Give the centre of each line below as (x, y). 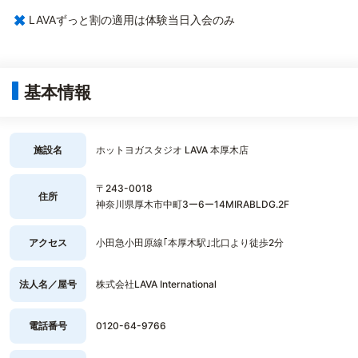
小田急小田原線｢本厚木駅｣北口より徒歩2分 (190, 243)
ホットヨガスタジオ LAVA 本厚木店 (172, 150)
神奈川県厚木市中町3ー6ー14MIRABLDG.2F (193, 204)
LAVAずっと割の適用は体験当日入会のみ (132, 20)
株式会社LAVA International (156, 284)
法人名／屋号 (48, 284)
